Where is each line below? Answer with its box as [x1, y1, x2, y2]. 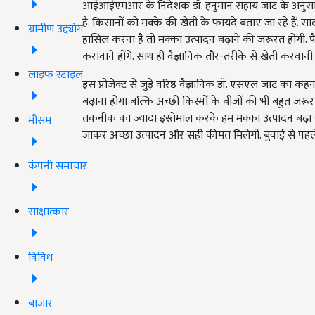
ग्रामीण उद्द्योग [28, 19, 83, 39]
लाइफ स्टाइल [28, 65, 83, 84]
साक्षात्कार [28, 202, 69, 221]
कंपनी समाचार [28, 156, 87, 176]
